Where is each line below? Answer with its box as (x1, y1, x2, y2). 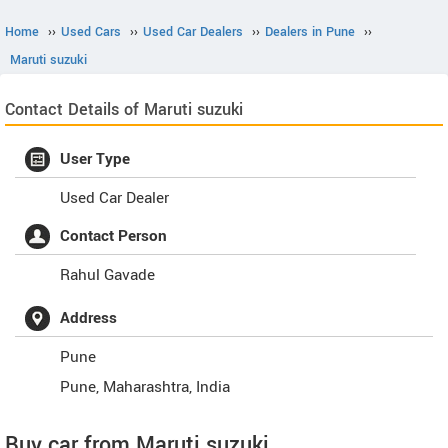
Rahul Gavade (60, 264, 155, 286)
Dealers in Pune (265, 23, 355, 41)
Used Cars (61, 23, 121, 41)
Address (60, 307, 117, 329)
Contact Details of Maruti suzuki (5, 98, 243, 121)
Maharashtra (103, 376, 189, 398)
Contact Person (60, 225, 167, 247)
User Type (60, 148, 130, 170)
